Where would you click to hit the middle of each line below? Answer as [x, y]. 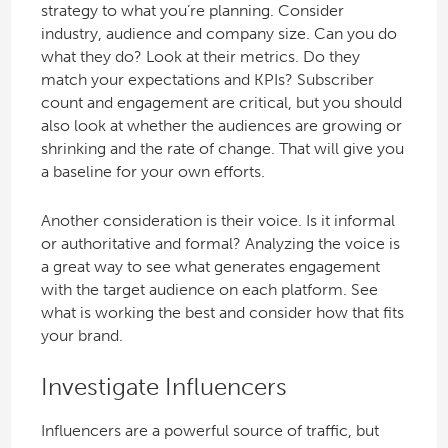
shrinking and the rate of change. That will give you [222, 149]
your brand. [81, 336]
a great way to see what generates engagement [210, 267]
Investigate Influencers [163, 387]
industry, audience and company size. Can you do [218, 34]
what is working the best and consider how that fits [222, 313]
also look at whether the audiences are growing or [221, 126]
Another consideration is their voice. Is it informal [217, 221]
